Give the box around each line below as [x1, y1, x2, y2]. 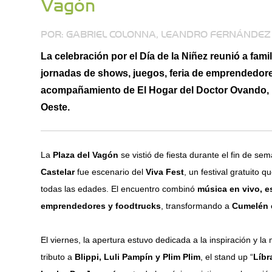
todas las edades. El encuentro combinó [41, 184, 198, 194]
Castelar [41, 167, 75, 177]
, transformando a [161, 201, 233, 211]
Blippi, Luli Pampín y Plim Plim [75, 252, 201, 262]
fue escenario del [75, 167, 146, 177]
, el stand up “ [200, 252, 254, 262]
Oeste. [41, 101, 70, 112]
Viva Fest [146, 167, 185, 177]
